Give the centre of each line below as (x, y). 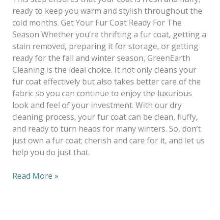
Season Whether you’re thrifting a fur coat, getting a (109, 34)
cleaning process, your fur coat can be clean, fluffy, (105, 117)
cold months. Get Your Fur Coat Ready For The (97, 23)
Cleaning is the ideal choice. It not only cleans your (104, 70)
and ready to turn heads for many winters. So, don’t (106, 129)
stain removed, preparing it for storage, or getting (105, 46)
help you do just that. (51, 152)
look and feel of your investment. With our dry (97, 105)
